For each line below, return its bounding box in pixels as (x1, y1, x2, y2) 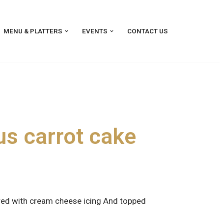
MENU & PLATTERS (3, 27, 63, 35)
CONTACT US (127, 27, 168, 35)
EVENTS (82, 27, 108, 35)
